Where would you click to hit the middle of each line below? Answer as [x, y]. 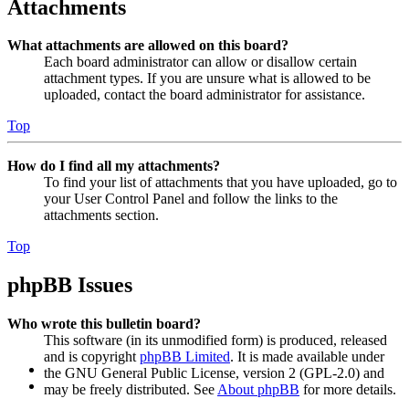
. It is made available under [307, 357]
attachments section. [101, 215]
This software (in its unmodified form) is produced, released [215, 341]
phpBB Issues [70, 285]
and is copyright [92, 357]
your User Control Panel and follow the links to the [191, 199]
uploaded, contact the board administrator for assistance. [204, 95]
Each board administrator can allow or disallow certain [200, 62]
